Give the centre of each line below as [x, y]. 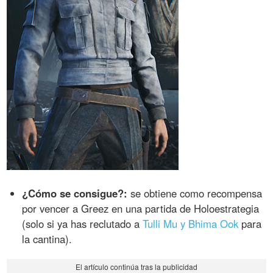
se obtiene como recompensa [195, 193]
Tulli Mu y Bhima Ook [191, 223]
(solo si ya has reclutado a [83, 223]
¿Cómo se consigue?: [75, 193]
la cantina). [47, 239]
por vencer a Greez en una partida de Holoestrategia [141, 208]
